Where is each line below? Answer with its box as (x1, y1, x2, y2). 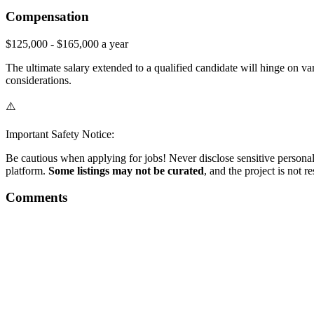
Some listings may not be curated (48, 164, 204, 177)
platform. (6, 164, 48, 177)
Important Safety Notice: (6, 128, 114, 140)
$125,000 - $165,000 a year (6, 37, 128, 50)
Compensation (6, 8, 89, 24)
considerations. (6, 74, 71, 86)
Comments (6, 190, 67, 205)
